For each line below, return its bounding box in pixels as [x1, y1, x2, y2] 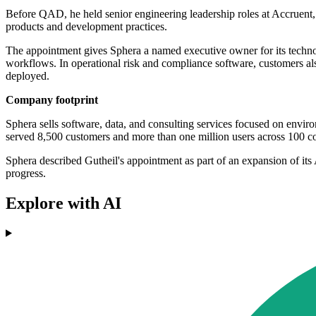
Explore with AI [6, 193, 121, 212]
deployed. [6, 70, 49, 83]
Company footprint [6, 94, 98, 107]
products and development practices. [6, 20, 167, 33]
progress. [6, 167, 46, 180]
